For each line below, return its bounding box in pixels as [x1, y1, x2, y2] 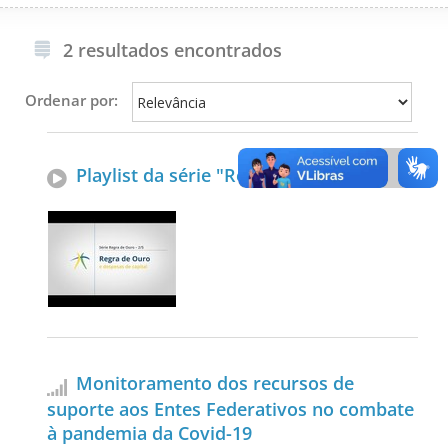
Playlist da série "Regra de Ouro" [76, 163, 357, 187]
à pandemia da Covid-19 [47, 421, 252, 446]
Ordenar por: [25, 89, 118, 110]
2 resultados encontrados [63, 38, 282, 62]
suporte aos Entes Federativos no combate [47, 397, 414, 422]
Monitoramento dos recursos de [76, 371, 354, 396]
